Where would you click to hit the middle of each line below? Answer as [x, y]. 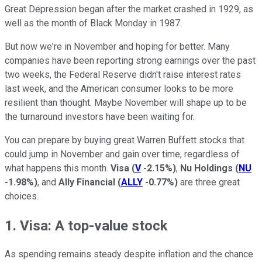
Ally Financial [87, 182]
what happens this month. [58, 168]
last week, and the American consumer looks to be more [119, 88]
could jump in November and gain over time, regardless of [122, 154]
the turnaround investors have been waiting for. [100, 116]
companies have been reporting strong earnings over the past [130, 60]
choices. [22, 196]
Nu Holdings [206, 168]
